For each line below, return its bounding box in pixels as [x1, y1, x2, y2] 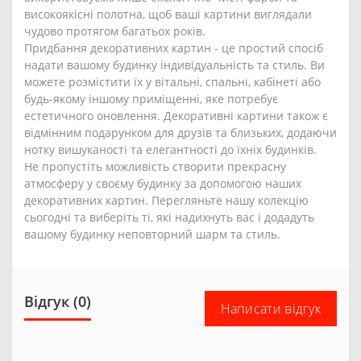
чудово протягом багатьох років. [24, 23, 205, 39]
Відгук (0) [24, 292, 91, 312]
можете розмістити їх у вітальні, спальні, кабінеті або [24, 74, 321, 90]
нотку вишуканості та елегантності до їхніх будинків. [24, 142, 317, 158]
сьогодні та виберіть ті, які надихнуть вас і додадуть [24, 210, 314, 226]
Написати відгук [220, 300, 321, 318]
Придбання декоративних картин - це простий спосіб [24, 40, 323, 56]
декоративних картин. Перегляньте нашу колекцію [24, 193, 309, 209]
